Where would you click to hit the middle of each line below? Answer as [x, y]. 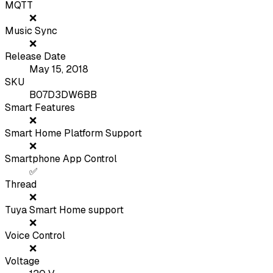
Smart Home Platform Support [73, 133]
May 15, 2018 [59, 69]
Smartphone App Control [61, 159]
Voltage [22, 261]
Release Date [35, 57]
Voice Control [35, 236]
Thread [21, 185]
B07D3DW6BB [63, 95]
